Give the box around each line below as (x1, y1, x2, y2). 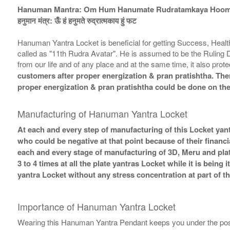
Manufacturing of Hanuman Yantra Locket (17, 107, 187, 121)
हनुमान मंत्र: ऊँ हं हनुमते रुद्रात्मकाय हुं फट (17, 15, 137, 27)
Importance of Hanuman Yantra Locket (17, 200, 176, 214)
